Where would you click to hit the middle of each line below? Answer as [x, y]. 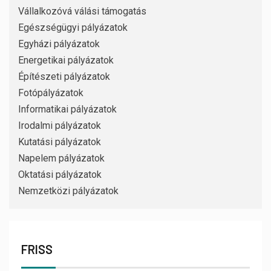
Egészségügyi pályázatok [73, 28]
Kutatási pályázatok [60, 142]
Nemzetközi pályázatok [68, 191]
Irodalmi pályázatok [60, 126]
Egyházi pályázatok [59, 44]
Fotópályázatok [51, 93]
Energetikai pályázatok [66, 60]
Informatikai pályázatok [67, 109]
